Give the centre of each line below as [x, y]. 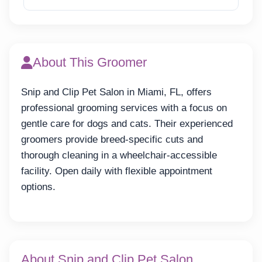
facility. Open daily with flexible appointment [117, 171]
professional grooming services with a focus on [124, 108]
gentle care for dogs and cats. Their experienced [127, 124]
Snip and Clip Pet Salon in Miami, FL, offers [116, 92]
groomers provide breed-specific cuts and [112, 140]
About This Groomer [90, 63]
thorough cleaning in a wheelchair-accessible [119, 156]
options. [38, 187]
